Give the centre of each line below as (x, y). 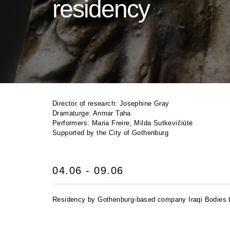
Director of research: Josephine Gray (111, 103)
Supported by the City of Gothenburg (110, 133)
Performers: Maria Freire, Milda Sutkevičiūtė (123, 123)
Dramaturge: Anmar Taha (92, 113)
